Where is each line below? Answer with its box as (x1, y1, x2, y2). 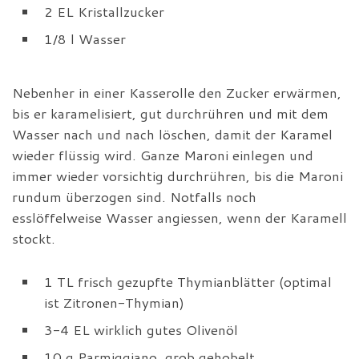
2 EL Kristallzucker (44, 2, 164, 22)
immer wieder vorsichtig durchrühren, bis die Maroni (12, 167, 343, 186)
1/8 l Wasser (44, 30, 126, 49)
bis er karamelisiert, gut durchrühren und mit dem (12, 104, 329, 123)
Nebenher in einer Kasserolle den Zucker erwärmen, (12, 83, 341, 103)
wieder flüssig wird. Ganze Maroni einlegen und (12, 146, 313, 165)
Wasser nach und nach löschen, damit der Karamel (12, 125, 333, 144)
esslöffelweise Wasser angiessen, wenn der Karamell (12, 208, 347, 228)
